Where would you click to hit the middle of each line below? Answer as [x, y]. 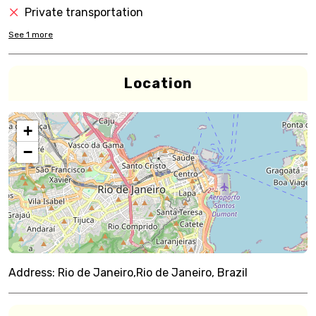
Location [158, 83]
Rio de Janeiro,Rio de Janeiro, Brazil [153, 273]
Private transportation [84, 12]
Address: [32, 273]
